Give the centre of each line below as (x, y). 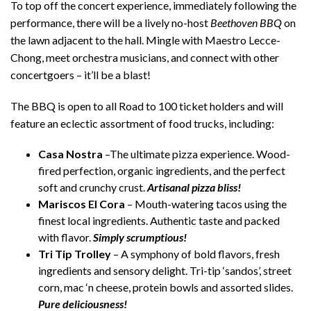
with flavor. (66, 237)
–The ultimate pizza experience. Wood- (196, 153)
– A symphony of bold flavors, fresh (195, 253)
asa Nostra (74, 153)
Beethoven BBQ (246, 22)
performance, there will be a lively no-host (110, 22)
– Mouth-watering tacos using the (206, 203)
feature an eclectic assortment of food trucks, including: (142, 123)
